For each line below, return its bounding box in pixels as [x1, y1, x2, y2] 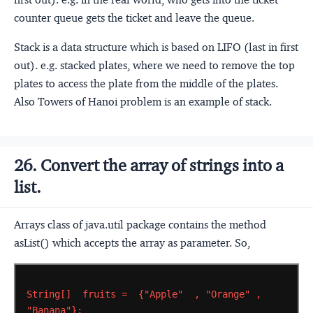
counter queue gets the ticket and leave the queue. [14, 10, 254, 24]
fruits [82, 289, 116, 300]
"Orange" [205, 289, 250, 300]
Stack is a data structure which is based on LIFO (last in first [14, 40, 298, 54]
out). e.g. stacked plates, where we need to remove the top [14, 58, 295, 72]
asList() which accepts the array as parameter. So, [14, 235, 250, 249]
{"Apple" [138, 289, 183, 300]
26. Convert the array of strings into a [14, 154, 284, 176]
